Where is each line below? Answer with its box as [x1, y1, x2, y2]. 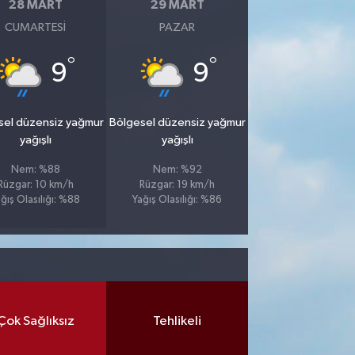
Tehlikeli [153, 314, 202, 328]
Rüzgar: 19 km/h [139, 180, 216, 190]
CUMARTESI [5, 21, 67, 33]
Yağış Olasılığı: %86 [132, 195, 223, 205]
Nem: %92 [152, 165, 202, 175]
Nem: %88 [10, 165, 60, 175]
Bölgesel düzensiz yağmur [109, 116, 246, 128]
